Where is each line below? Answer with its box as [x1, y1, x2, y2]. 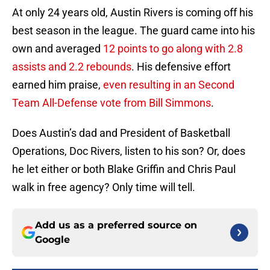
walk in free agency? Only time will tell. [12, 181, 195, 194]
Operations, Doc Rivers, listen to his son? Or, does [12, 145, 245, 158]
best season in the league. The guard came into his [12, 24, 255, 37]
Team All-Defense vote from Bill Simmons [12, 96, 211, 110]
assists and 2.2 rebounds [12, 60, 131, 74]
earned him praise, [12, 78, 103, 92]
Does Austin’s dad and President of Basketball [12, 127, 230, 140]
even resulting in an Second [103, 78, 234, 92]
